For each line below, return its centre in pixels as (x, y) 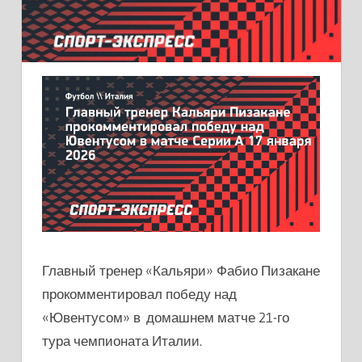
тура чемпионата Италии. (122, 341)
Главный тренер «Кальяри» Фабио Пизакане (181, 271)
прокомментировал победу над (139, 294)
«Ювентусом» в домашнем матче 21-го (166, 318)
